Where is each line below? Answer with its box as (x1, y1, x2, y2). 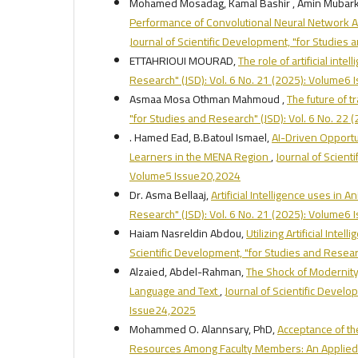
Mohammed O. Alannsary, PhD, (129, 318, 277, 340)
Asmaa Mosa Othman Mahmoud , (129, 88, 287, 109)
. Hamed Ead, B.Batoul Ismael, (129, 126, 272, 148)
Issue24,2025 (129, 299, 196, 320)
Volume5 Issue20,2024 (129, 165, 241, 186)
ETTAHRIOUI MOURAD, (129, 50, 238, 71)
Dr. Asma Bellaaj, (129, 184, 211, 205)
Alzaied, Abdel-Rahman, (129, 261, 246, 282)
